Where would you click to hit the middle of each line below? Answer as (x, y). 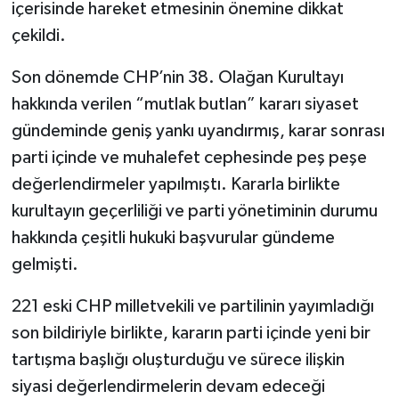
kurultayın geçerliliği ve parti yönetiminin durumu (194, 211)
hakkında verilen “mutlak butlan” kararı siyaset (185, 104)
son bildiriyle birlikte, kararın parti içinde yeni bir (191, 333)
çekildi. (38, 35)
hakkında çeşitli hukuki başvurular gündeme (173, 237)
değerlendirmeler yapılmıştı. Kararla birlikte (175, 184)
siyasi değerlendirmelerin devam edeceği (168, 386)
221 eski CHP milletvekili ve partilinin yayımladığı (192, 306)
